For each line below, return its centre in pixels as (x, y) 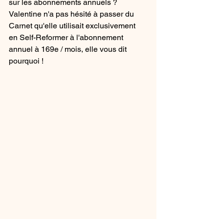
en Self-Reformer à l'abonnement (67, 37)
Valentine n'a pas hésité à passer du (72, 14)
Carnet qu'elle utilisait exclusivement (73, 26)
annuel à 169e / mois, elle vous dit (69, 49)
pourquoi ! (26, 61)
